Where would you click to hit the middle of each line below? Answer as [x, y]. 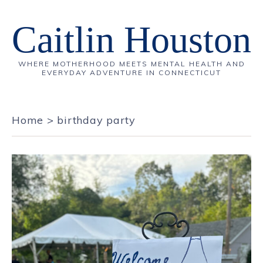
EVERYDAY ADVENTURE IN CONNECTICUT [131, 73]
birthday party [96, 120]
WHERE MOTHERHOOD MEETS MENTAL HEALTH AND [131, 64]
